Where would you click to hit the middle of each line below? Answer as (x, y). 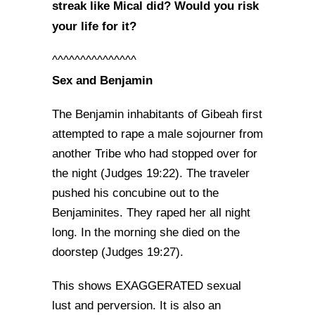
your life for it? (94, 26)
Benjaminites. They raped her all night (151, 213)
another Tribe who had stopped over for (155, 154)
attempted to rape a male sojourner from (157, 134)
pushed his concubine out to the (135, 193)
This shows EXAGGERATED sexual (147, 286)
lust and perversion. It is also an (136, 306)
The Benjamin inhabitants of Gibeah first (157, 114)
